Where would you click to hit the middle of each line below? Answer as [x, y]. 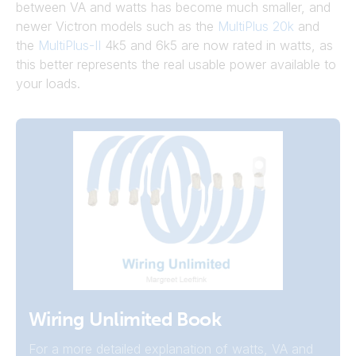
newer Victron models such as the [115, 26]
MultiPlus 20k [256, 26]
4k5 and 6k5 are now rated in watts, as [219, 45]
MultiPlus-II [70, 45]
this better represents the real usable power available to [176, 64]
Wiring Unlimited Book [125, 319]
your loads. [48, 83]
